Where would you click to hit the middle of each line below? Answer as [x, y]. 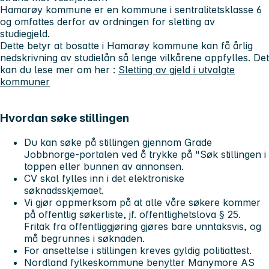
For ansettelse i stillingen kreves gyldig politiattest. [138, 250]
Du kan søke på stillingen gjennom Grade [118, 142]
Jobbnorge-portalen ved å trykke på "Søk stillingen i [145, 154]
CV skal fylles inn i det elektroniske [104, 178]
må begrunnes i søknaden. [84, 238]
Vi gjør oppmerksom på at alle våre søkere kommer [142, 202]
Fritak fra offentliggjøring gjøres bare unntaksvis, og [143, 226]
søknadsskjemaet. [65, 190]
